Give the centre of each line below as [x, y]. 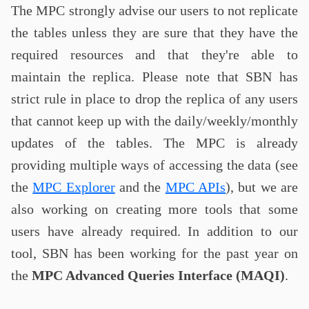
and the [140, 187]
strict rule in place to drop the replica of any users [154, 99]
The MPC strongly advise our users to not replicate [154, 10]
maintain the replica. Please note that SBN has [154, 77]
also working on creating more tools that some [154, 209]
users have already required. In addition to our [154, 231]
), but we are [262, 187]
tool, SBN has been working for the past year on [154, 253]
